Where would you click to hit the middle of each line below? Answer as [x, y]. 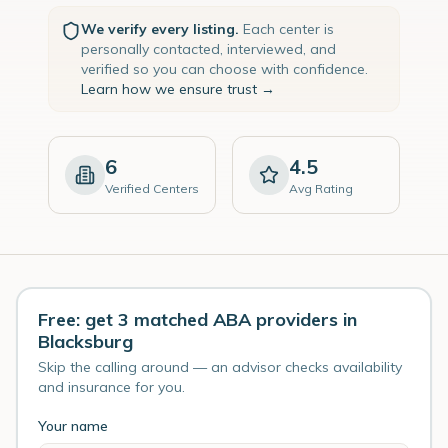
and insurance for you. [111, 387]
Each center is [288, 29]
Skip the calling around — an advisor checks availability [220, 367]
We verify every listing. [160, 29]
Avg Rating [321, 188]
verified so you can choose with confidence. [224, 69]
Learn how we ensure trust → [178, 89]
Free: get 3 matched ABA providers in [197, 319]
